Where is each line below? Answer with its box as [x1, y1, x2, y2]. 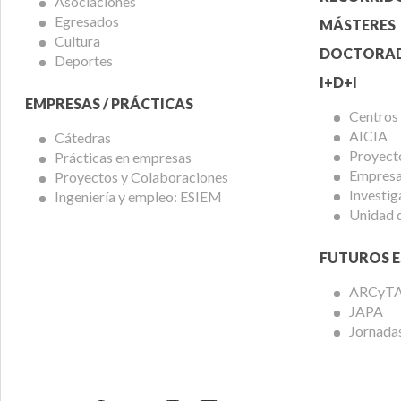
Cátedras [54, 129, 111, 147]
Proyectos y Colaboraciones [54, 168, 228, 186]
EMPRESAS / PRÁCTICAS [24, 95, 193, 113]
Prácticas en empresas [54, 149, 192, 166]
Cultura [54, 32, 100, 50]
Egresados [54, 13, 119, 30]
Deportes [54, 52, 113, 70]
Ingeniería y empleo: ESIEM [54, 188, 222, 206]
